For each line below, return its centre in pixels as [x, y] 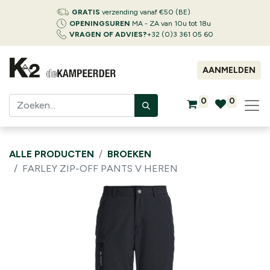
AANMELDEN [229, 70]
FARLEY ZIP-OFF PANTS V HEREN [100, 168]
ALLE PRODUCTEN [52, 154]
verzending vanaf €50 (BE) [145, 12]
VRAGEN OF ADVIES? [108, 34]
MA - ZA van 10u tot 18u [171, 24]
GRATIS [86, 12]
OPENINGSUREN [100, 24]
